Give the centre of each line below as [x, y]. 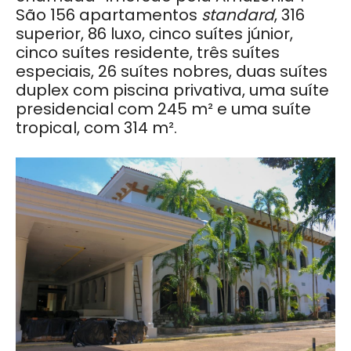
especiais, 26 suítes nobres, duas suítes [172, 72]
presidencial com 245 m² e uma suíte [163, 109]
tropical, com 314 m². [96, 128]
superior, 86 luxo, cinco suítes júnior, [154, 34]
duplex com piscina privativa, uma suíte [172, 90]
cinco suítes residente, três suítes [148, 53]
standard [238, 15]
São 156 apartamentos [109, 15]
